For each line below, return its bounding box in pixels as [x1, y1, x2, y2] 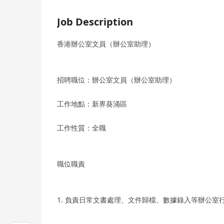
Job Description [57, 15, 133, 29]
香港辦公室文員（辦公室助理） [57, 39, 155, 49]
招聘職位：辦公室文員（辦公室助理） [57, 75, 176, 85]
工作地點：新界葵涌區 [57, 99, 127, 109]
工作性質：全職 [57, 123, 106, 133]
